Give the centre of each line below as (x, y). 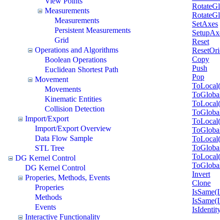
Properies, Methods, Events (68, 177)
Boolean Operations (76, 59)
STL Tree (50, 148)
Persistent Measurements (93, 30)
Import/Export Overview (73, 128)
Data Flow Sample (64, 138)
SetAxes (205, 24)
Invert (201, 174)
